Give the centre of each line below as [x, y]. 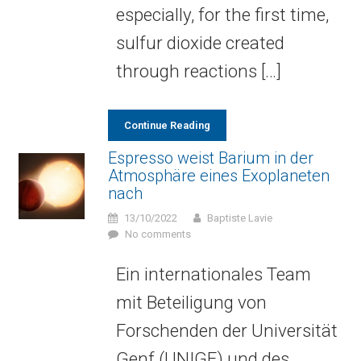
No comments [158, 234]
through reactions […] [198, 71]
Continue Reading [167, 125]
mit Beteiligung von [191, 302]
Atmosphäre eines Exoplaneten [218, 176]
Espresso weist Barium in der [210, 158]
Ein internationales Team [213, 274]
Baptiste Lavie [239, 218]
